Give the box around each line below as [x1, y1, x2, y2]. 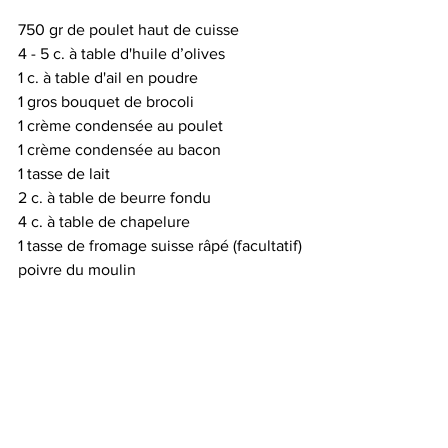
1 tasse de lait [18, 165, 110, 182]
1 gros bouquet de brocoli [18, 93, 198, 110]
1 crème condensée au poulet [18, 117, 223, 134]
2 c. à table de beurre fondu [18, 189, 211, 206]
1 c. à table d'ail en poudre [18, 69, 198, 86]
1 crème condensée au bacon [18, 141, 221, 158]
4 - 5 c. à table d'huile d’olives [18, 45, 225, 62]
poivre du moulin [18, 261, 136, 278]
